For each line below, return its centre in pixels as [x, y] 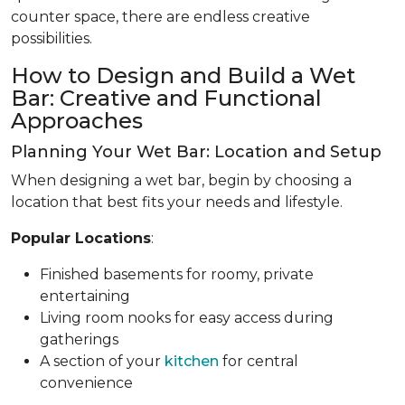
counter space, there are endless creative [160, 16]
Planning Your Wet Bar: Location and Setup [196, 151]
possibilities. [52, 38]
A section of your [102, 361]
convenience [86, 382]
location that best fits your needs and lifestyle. [177, 202]
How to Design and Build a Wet [183, 75]
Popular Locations [81, 238]
